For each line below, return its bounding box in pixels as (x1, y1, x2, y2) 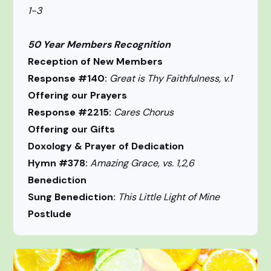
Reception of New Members (28, 55, 163, 68)
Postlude (28, 207, 72, 221)
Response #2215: (28, 106, 114, 119)
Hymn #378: (28, 157, 91, 170)
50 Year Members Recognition (28, 38, 171, 51)
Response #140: (28, 72, 110, 85)
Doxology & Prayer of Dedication (28, 140, 184, 153)
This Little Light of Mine (118, 191, 220, 204)
